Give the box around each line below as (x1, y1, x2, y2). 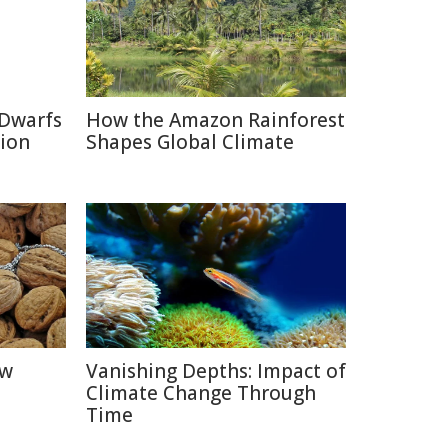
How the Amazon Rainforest (86, 107, 345, 133)
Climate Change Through (86, 380, 316, 406)
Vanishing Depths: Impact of (86, 358, 346, 384)
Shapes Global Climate (86, 129, 294, 155)
